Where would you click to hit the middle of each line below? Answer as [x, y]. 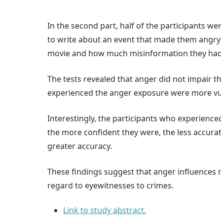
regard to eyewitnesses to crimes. [110, 185]
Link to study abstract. [105, 210]
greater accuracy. [80, 146]
